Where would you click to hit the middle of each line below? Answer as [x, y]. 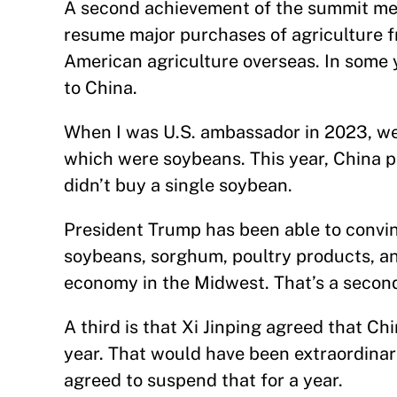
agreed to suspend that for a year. [203, 380]
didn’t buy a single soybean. [178, 185]
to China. [101, 88]
